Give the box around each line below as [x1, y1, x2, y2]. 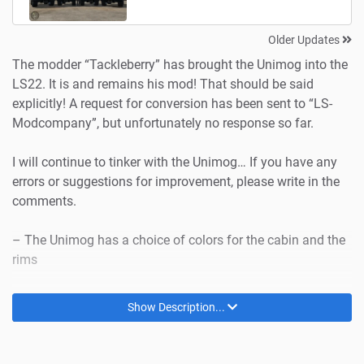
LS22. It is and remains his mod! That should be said [12, 76, 314, 93]
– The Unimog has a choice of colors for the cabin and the [12, 232, 345, 249]
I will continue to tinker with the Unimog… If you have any [12, 154, 337, 171]
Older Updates [268, 33, 342, 47]
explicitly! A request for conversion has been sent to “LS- [12, 96, 332, 112]
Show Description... [127, 301, 227, 314]
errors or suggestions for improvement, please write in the [12, 174, 340, 190]
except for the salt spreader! [12, 310, 171, 327]
